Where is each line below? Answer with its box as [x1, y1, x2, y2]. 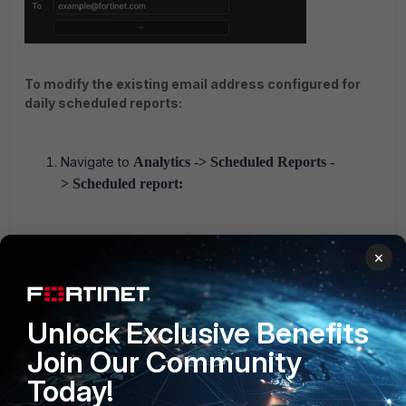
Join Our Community [27, 344, 302, 380]
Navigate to [61, 154, 133, 170]
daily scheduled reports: [24, 95, 182, 111]
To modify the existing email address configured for [24, 76, 361, 92]
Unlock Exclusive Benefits [27, 315, 369, 351]
